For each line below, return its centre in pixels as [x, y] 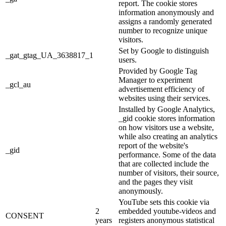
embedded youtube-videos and [167, 211]
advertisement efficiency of [161, 89]
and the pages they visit [156, 182]
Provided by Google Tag [158, 71]
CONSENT [25, 215]
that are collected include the [164, 163]
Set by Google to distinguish [164, 50]
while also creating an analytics [168, 136]
